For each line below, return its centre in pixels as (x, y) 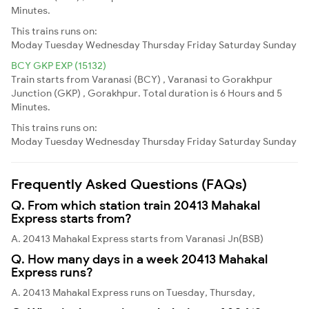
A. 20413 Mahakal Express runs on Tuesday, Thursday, (133, 292)
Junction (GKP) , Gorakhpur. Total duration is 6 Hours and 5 (147, 93)
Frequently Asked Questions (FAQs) (129, 183)
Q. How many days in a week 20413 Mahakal (139, 259)
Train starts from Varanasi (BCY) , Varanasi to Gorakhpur (142, 79)
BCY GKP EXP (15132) (59, 65)
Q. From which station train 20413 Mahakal (136, 205)
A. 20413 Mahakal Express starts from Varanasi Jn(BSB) (137, 238)
